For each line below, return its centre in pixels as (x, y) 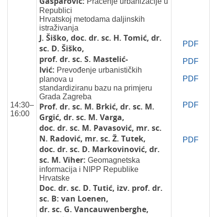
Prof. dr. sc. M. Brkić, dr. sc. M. (97, 107)
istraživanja (59, 28)
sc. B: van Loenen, (74, 199)
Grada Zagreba (65, 97)
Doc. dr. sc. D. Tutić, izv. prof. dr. (101, 188)
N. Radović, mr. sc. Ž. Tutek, (93, 139)
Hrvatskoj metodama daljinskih (92, 19)
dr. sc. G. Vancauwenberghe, (94, 209)
